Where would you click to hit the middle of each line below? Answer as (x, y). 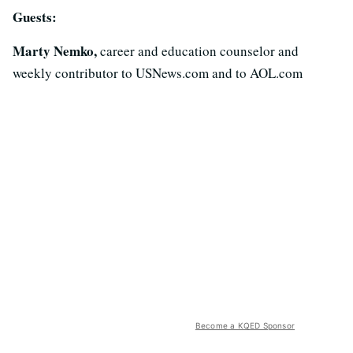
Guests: (35, 17)
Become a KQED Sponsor (245, 325)
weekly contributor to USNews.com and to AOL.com (158, 73)
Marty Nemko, (56, 51)
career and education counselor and (199, 51)
